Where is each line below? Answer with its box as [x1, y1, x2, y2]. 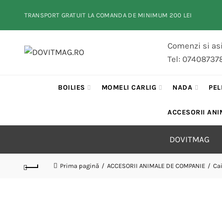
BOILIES [58, 83, 85, 92]
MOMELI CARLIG [101, 83, 157, 92]
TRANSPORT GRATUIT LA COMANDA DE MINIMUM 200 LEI [24, 11, 192, 19]
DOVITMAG [169, 134, 210, 144]
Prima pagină [59, 162, 99, 169]
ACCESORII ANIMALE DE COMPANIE [107, 162, 205, 169]
